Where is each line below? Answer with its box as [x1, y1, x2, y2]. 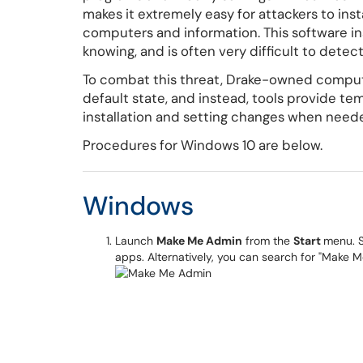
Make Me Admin [156, 233, 242, 248]
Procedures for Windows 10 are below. [83, 136, 322, 154]
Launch [115, 233, 156, 248]
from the [242, 233, 293, 248]
